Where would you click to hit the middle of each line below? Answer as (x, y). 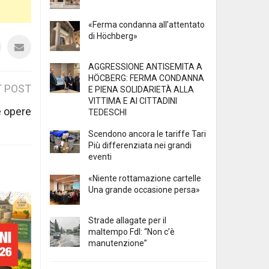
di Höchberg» (113, 36)
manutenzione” (118, 243)
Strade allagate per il (127, 221)
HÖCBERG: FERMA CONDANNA (146, 78)
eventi (100, 157)
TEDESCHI (107, 113)
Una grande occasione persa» (144, 190)
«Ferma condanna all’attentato (147, 25)
